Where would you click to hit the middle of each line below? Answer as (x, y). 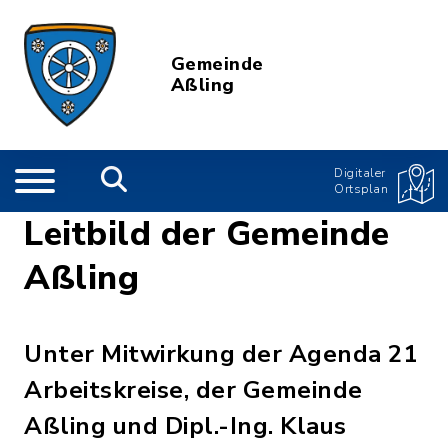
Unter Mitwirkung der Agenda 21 (220, 354)
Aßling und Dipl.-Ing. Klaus (185, 426)
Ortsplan (361, 189)
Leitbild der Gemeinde (207, 234)
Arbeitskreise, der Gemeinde (193, 390)
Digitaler (360, 173)
